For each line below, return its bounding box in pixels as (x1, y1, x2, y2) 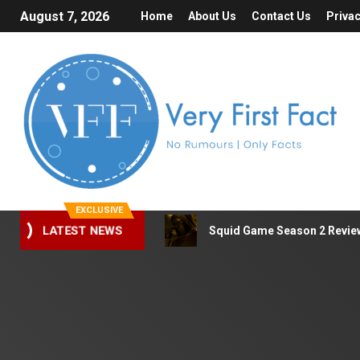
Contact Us (252, 10, 311, 23)
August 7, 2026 (20, 9, 109, 25)
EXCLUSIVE (75, 205, 123, 215)
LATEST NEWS (41, 223, 124, 238)
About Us (188, 10, 236, 23)
